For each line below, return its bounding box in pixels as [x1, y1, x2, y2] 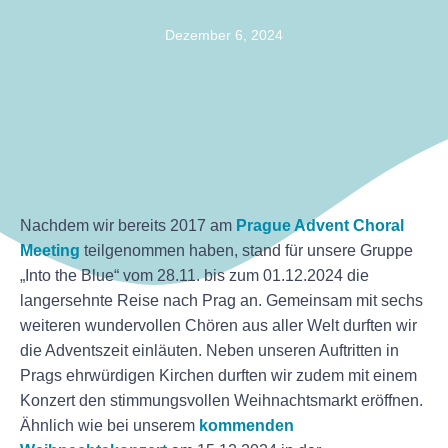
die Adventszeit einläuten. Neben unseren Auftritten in [20, 341, 399, 359]
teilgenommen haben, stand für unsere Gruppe [80, 241, 413, 259]
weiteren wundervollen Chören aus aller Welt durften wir [20, 316, 417, 334]
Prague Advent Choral [236, 216, 404, 234]
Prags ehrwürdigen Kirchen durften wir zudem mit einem [20, 366, 417, 384]
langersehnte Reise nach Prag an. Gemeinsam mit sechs [20, 291, 423, 309]
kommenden [199, 416, 294, 434]
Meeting [20, 241, 80, 259]
